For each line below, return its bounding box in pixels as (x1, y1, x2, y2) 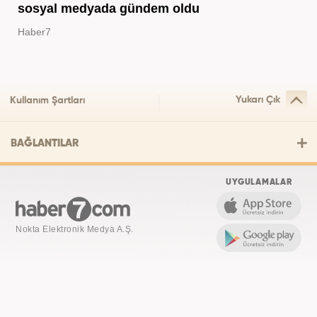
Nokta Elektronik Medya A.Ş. (16, 224, 134, 235)
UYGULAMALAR (226, 178, 292, 188)
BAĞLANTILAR (11, 138, 79, 149)
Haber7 (17, 25, 51, 38)
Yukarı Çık (236, 95, 280, 105)
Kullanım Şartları (10, 96, 85, 106)
